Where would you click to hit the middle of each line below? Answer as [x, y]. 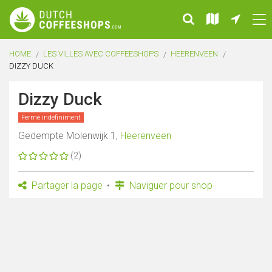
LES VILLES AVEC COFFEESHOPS [101, 54]
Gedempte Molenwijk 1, [69, 136]
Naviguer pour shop [170, 186]
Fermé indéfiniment [51, 117]
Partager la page [66, 186]
